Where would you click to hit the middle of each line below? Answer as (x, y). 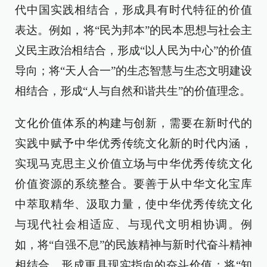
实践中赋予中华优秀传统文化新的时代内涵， (133, 143)
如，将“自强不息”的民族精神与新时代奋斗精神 (133, 245)
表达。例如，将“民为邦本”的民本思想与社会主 (133, 30)
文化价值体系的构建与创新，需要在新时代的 (133, 123)
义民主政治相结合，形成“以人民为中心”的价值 (133, 50)
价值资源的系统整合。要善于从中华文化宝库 (133, 184)
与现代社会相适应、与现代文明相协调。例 (133, 224)
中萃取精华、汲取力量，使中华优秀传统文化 (133, 204)
